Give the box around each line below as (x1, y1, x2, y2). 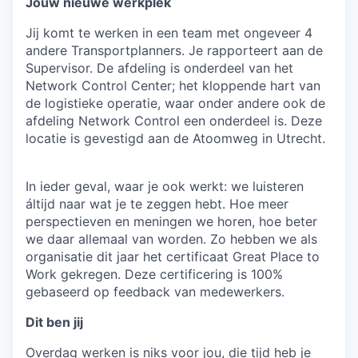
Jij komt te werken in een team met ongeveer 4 (26, 25, 312, 41)
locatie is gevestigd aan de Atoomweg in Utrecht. (26, 130, 325, 146)
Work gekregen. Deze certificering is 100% (26, 266, 283, 282)
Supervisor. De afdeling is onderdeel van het (26, 60, 293, 76)
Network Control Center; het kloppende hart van (26, 78, 320, 93)
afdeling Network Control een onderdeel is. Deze (26, 113, 322, 129)
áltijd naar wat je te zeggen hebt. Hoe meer (26, 196, 288, 212)
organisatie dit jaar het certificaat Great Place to (26, 249, 320, 265)
